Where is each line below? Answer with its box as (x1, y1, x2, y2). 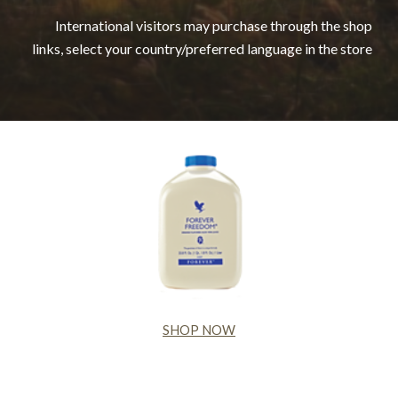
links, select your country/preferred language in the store (31, 40, 372, 57)
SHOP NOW (163, 322, 235, 338)
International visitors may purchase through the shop (54, 17, 372, 34)
